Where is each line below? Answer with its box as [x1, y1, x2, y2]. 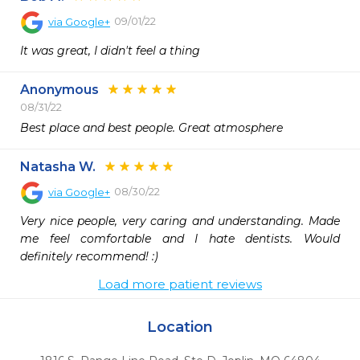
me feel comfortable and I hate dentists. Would [20, 231, 340, 246]
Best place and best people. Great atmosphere [20, 121, 286, 135]
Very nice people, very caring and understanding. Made [20, 214, 340, 228]
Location [147, 318, 213, 336]
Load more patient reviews [98, 276, 262, 292]
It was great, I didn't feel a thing [20, 43, 200, 58]
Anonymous [20, 82, 99, 97]
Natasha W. [20, 159, 96, 174]
